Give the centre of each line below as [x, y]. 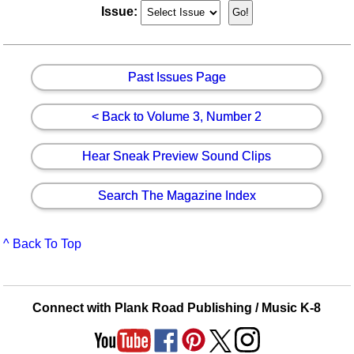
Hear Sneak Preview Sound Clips [177, 156]
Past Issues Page [177, 77]
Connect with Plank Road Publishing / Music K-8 [177, 307]
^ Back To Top [43, 243]
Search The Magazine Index [177, 195]
